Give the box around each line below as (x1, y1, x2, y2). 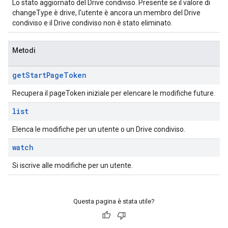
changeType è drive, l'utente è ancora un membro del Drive (12, 9, 201, 17)
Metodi (12, 46, 36, 54)
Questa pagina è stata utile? (73, 197, 155, 205)
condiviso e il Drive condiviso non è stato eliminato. (12, 19, 173, 27)
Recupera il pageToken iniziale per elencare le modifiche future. (12, 89, 215, 97)
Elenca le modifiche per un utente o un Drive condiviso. (12, 125, 185, 133)
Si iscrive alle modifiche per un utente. (12, 161, 133, 169)
